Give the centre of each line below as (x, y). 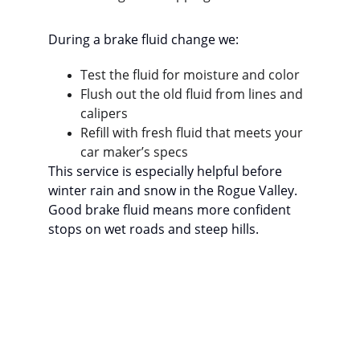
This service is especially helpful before (167, 171)
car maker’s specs (134, 152)
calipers (104, 113)
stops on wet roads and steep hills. (153, 229)
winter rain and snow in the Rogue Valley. (174, 190)
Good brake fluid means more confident (171, 210)
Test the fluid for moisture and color (190, 75)
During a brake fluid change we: (143, 39)
